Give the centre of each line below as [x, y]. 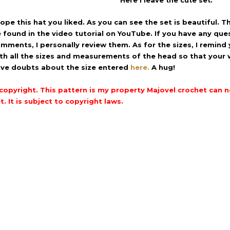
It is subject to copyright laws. [66, 101]
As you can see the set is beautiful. [153, 22]
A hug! [162, 68]
